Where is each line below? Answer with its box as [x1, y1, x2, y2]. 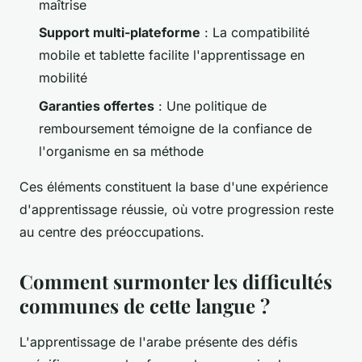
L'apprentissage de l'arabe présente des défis [19, 333, 297, 350]
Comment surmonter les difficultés [19, 267, 332, 294]
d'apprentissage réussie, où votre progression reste [19, 200, 334, 217]
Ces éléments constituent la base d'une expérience [19, 178, 328, 195]
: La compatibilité [200, 24, 309, 41]
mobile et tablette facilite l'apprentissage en [39, 47, 305, 64]
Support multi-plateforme [39, 24, 200, 41]
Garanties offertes [39, 97, 154, 114]
